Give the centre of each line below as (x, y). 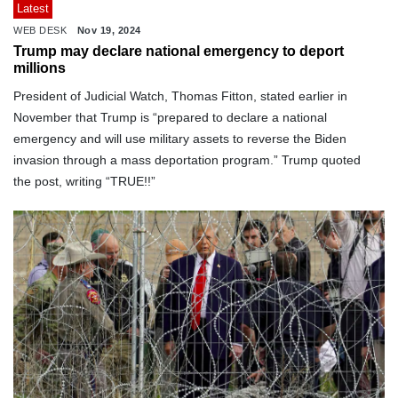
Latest (33, 8)
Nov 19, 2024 (109, 30)
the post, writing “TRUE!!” (84, 181)
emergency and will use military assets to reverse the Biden (180, 139)
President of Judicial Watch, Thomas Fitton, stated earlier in (180, 96)
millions (40, 68)
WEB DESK (40, 30)
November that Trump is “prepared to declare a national (170, 117)
